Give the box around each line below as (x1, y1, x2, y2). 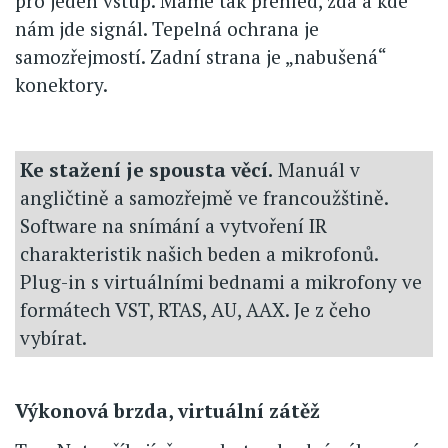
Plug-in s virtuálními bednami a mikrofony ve (20, 269, 422, 295)
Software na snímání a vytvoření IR (20, 213, 327, 239)
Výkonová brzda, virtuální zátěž (15, 398, 320, 424)
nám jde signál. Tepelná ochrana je (15, 16, 319, 42)
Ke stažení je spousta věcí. (20, 157, 273, 183)
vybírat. (20, 325, 87, 351)
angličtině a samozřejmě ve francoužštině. (20, 185, 388, 211)
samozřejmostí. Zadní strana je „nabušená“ (15, 44, 386, 70)
